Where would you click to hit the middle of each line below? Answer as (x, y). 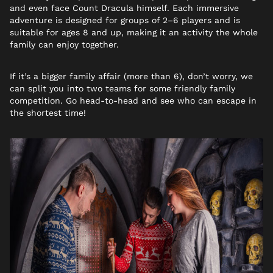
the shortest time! (48, 112)
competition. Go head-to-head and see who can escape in (133, 100)
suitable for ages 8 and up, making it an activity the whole (134, 32)
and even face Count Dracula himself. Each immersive (124, 8)
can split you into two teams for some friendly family (122, 88)
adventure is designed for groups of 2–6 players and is (125, 20)
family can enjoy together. (64, 44)
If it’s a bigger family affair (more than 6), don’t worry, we (131, 76)
